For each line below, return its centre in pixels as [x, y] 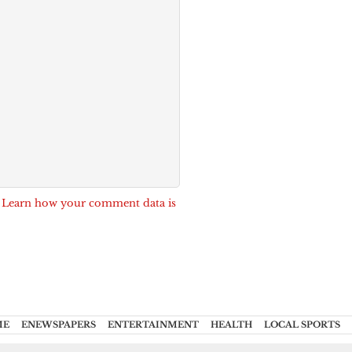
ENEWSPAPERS [58, 325]
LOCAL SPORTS [302, 325]
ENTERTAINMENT [153, 325]
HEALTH [231, 325]
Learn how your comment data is [89, 203]
